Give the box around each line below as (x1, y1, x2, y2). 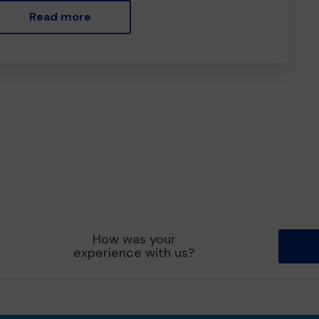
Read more (28, 9, 91, 24)
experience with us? (73, 244, 196, 261)
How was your (93, 231, 177, 248)
